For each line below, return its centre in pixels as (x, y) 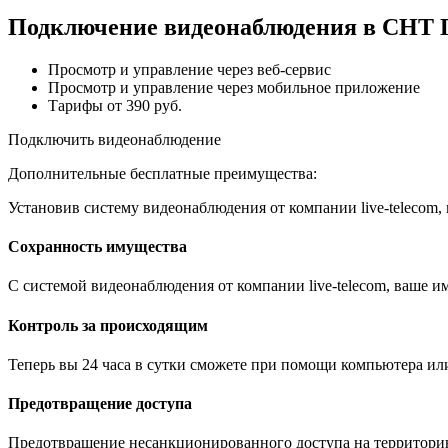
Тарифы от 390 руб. (115, 105)
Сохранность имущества (97, 247)
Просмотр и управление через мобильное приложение (234, 87)
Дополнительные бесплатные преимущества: (162, 173)
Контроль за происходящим (108, 325)
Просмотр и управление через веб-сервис (189, 69)
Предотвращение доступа (100, 404)
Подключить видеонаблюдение (114, 139)
